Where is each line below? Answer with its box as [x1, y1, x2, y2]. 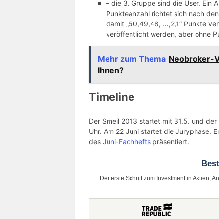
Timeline [89, 90, 134, 104]
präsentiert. [153, 137, 189, 146]
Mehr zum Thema [98, 54, 166, 64]
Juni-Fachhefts [103, 137, 153, 146]
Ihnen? [98, 66, 124, 76]
